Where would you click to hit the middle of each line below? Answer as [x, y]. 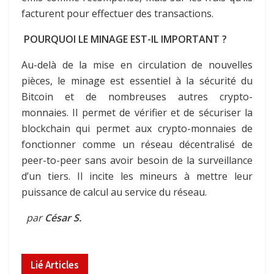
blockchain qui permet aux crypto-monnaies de [137, 128]
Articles [61, 265]
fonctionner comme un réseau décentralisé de [137, 144]
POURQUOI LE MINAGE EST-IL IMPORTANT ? [125, 39]
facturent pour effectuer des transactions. [117, 13]
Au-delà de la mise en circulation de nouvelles [137, 65]
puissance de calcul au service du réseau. [114, 192]
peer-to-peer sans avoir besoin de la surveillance [137, 160]
